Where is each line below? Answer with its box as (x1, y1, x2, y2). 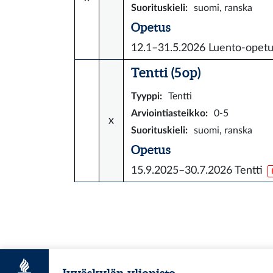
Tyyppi (131, 91, 160, 101)
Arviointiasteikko (131, 108, 205, 118)
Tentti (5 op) (131, 65, 200, 80)
